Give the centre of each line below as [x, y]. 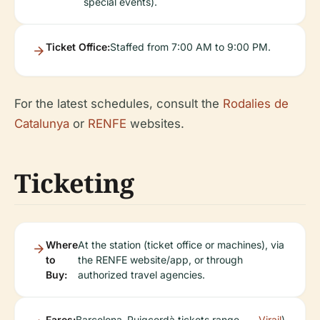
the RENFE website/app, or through [160, 260]
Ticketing [74, 184]
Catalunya [42, 124]
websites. [155, 124]
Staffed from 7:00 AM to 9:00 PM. [190, 47]
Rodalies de [256, 104]
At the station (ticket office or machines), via [181, 245]
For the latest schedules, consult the [119, 104]
